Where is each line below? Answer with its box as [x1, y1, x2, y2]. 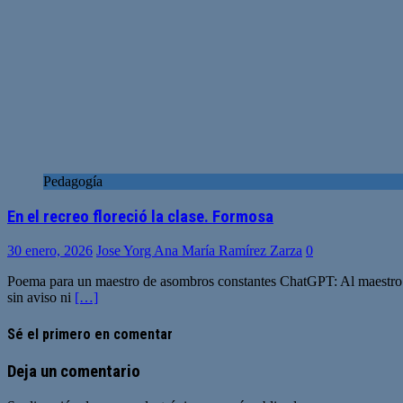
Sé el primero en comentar [7, 325, 173, 343]
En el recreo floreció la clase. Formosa [7, 206, 273, 227]
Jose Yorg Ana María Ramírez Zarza [96, 243, 302, 259]
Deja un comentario [7, 361, 140, 381]
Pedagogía [43, 173, 103, 189]
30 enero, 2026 [7, 243, 93, 259]
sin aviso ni [7, 290, 75, 306]
